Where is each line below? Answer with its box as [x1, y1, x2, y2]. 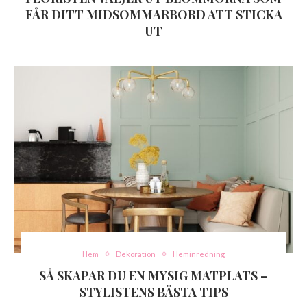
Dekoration [116, 249, 156, 259]
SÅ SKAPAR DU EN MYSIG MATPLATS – [39, 267, 268, 284]
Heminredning [173, 249, 225, 259]
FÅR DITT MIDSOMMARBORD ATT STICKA [25, 6, 282, 23]
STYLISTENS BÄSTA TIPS [79, 284, 228, 301]
